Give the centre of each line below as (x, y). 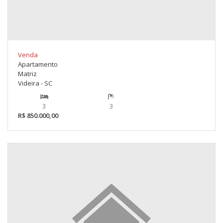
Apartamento (38, 64)
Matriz (27, 74)
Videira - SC (35, 83)
